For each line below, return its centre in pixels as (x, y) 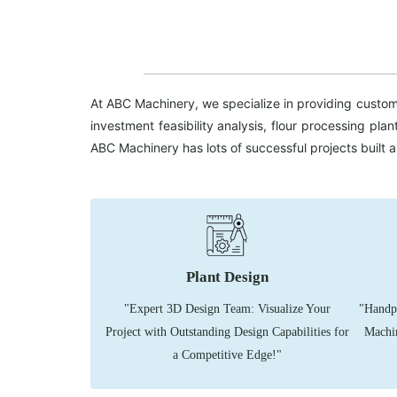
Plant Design (227, 277)
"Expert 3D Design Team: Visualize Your (227, 309)
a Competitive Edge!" (227, 355)
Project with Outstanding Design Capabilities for (227, 332)
